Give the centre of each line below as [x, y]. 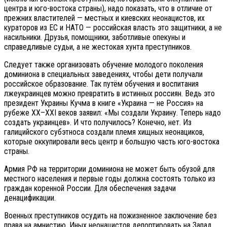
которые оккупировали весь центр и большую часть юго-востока [112, 142]
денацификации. [30, 198]
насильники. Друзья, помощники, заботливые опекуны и [95, 37]
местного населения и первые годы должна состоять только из [110, 179]
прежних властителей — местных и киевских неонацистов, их [104, 18]
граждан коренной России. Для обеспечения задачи [90, 188]
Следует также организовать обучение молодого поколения [104, 65]
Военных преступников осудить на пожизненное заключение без [110, 216]
